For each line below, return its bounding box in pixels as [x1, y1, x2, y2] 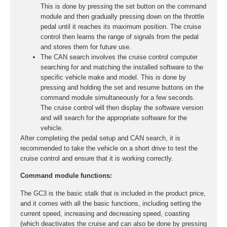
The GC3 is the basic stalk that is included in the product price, [20, 189, 206, 197]
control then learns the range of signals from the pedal [41, 33, 199, 41]
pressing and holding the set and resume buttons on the [41, 84, 204, 91]
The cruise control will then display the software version [41, 104, 203, 111]
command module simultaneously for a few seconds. [41, 94, 195, 101]
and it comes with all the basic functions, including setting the [20, 199, 201, 207]
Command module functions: [20, 172, 112, 180]
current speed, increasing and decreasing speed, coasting [20, 209, 190, 217]
